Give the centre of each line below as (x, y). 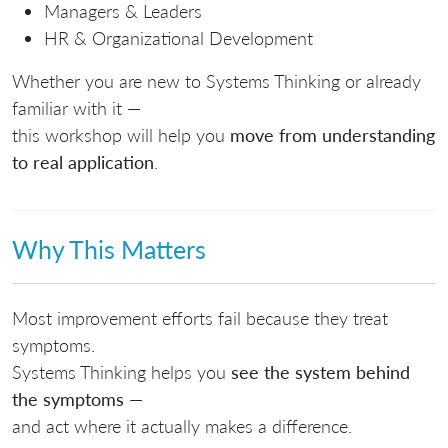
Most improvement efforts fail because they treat (200, 317)
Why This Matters (109, 249)
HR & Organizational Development (178, 38)
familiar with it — (76, 108)
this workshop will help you (121, 135)
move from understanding (332, 135)
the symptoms (68, 398)
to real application (83, 162)
